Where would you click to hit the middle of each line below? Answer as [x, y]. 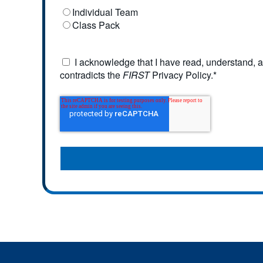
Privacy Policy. [181, 75]
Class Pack [96, 25]
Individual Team [105, 12]
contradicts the [91, 75]
